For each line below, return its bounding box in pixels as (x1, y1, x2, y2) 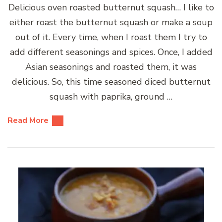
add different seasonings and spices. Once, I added (9, 46, 213, 58)
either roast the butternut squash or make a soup (9, 16, 213, 28)
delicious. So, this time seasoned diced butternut (11, 75, 211, 88)
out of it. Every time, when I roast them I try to (15, 31, 207, 43)
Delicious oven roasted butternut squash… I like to (8, 1, 214, 13)
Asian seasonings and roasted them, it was (25, 60, 197, 73)
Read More (7, 114, 49, 126)
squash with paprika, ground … (50, 90, 172, 103)
